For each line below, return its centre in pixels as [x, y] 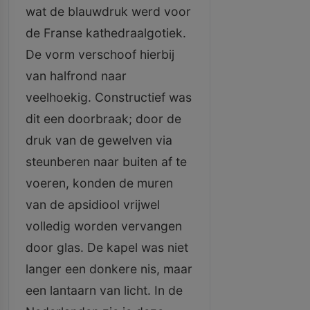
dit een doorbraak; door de [103, 119]
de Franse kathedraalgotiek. [106, 33]
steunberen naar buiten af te [106, 162]
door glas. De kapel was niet [107, 247]
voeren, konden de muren [99, 183]
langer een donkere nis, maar [109, 269]
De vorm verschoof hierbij [100, 54]
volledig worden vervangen [104, 226]
